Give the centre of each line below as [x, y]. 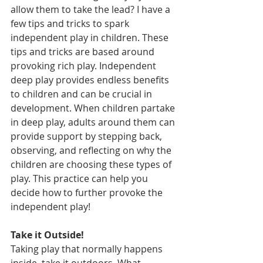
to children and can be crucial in [82, 94]
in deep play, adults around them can [94, 122]
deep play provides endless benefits [91, 80]
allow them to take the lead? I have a [92, 9]
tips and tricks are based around [84, 52]
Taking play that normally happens [88, 249]
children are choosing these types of [92, 164]
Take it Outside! [48, 235]
